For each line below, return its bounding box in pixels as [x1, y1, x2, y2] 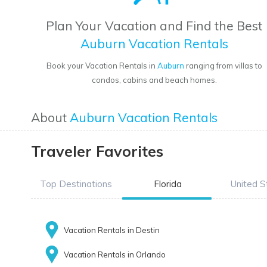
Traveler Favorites [31, 142, 163, 161]
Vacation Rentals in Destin [64, 225, 160, 235]
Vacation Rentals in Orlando [64, 250, 166, 260]
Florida [153, 178, 182, 190]
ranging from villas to [184, 61, 262, 71]
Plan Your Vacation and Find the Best [46, 18, 263, 34]
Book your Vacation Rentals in [46, 61, 157, 71]
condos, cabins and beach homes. [91, 75, 217, 85]
